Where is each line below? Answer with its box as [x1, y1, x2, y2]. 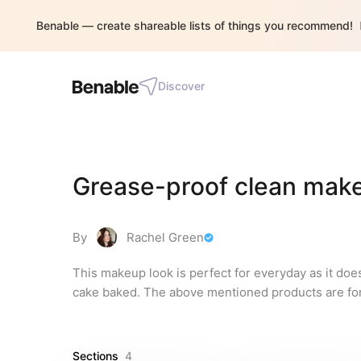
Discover [158, 79, 205, 93]
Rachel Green [127, 230, 204, 245]
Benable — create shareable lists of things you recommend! [36, 19, 353, 32]
